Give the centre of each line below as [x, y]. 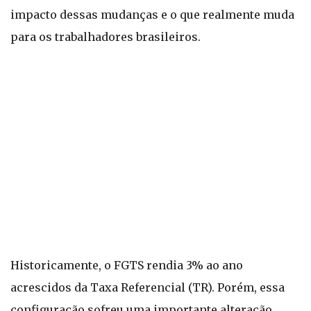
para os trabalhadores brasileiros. [106, 37]
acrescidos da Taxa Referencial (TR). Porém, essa [148, 287]
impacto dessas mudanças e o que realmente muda [152, 15]
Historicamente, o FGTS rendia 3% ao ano [127, 265]
